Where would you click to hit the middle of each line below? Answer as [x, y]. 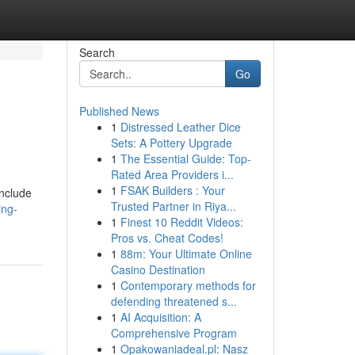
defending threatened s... [174, 301]
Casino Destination [158, 269]
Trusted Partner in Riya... [173, 206]
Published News [119, 111]
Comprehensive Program [174, 333]
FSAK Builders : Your [172, 190]
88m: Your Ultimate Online [186, 254]
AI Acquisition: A [160, 317]
